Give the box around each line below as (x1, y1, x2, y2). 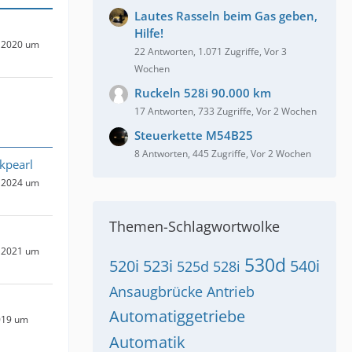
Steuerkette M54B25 (134, 127, 253, 143)
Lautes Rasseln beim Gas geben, (134, 8, 317, 24)
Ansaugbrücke (109, 282, 203, 301)
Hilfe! (134, 25, 163, 41)
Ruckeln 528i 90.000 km (134, 85, 271, 101)
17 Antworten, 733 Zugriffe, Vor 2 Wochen (134, 104, 317, 118)
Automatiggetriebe (109, 306, 245, 327)
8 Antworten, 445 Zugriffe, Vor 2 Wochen (134, 147, 311, 160)
